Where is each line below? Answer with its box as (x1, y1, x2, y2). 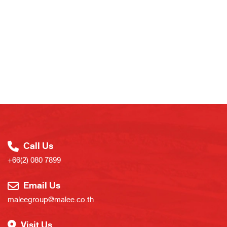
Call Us (21, 138, 53, 155)
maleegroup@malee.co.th (8, 194, 94, 206)
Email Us (21, 178, 60, 194)
